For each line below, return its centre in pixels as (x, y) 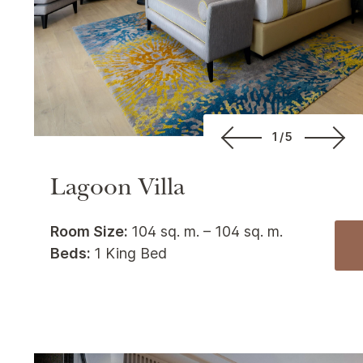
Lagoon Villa (117, 190)
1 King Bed (130, 253)
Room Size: (91, 231)
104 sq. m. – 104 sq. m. (207, 231)
